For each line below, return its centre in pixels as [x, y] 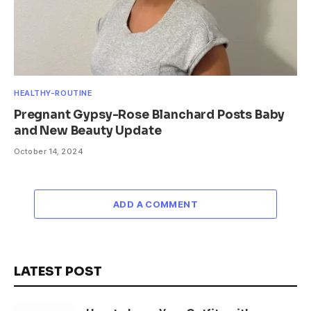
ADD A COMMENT [155, 204]
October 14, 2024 [49, 151]
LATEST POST [58, 271]
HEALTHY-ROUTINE [53, 93]
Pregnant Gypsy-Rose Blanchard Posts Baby [150, 115]
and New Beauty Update [88, 131]
